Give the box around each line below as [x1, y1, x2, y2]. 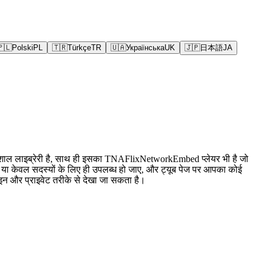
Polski [12, 43, 33, 52]
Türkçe [67, 43, 91, 52]
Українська [126, 43, 164, 52]
